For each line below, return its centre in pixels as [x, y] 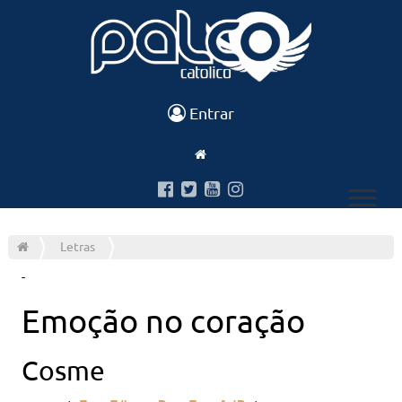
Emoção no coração [163, 319]
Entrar [210, 113]
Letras [77, 246]
